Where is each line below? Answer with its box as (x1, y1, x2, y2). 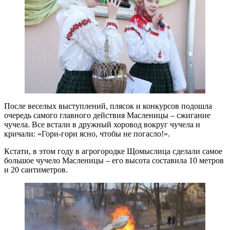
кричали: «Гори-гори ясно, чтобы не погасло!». (4, 129, 170, 138)
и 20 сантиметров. (4, 165, 68, 174)
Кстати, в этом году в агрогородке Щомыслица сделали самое (4, 146, 222, 156)
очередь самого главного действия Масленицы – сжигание (4, 110, 210, 120)
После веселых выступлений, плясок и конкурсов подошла (4, 101, 212, 110)
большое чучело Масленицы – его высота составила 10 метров (4, 156, 224, 165)
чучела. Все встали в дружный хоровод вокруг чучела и (4, 120, 200, 129)
